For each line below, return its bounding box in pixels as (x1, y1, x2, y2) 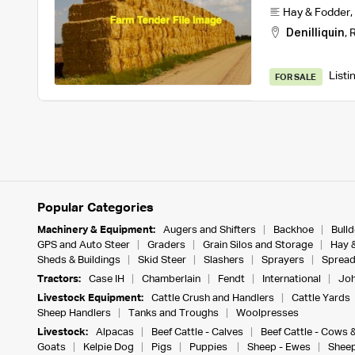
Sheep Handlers (36, 307, 111, 319)
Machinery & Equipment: (36, 224, 155, 235)
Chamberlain (141, 273, 200, 284)
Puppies (189, 342, 230, 353)
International (261, 273, 321, 284)
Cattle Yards (291, 292, 350, 303)
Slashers (203, 254, 244, 265)
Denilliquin (285, 27, 345, 39)
